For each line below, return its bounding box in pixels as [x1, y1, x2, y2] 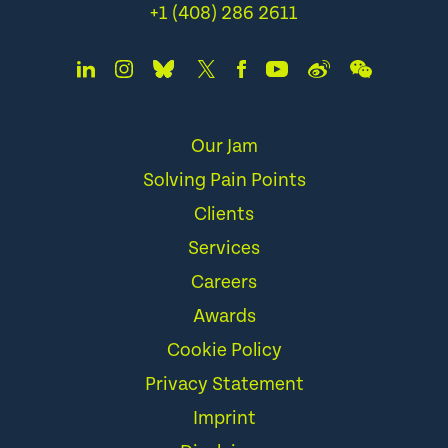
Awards [192, 306, 256, 327]
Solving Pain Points [142, 170, 306, 191]
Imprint [192, 408, 256, 429]
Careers [191, 272, 257, 293]
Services [188, 238, 260, 259]
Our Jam [190, 136, 258, 157]
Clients [194, 204, 254, 225]
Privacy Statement [144, 374, 304, 395]
